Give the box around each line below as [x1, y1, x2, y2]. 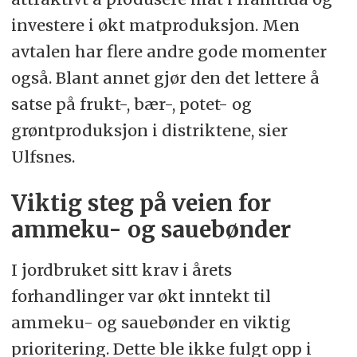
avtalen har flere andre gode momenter [10, 41, 327, 62]
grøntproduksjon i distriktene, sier [10, 120, 288, 141]
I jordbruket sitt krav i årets [10, 260, 232, 280]
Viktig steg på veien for [10, 190, 271, 218]
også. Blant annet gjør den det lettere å [10, 68, 320, 88]
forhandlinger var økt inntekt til [10, 286, 271, 307]
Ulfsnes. [10, 147, 75, 167]
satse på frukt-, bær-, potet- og [10, 94, 252, 115]
